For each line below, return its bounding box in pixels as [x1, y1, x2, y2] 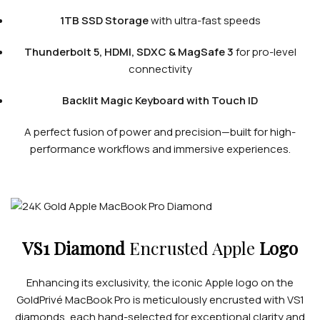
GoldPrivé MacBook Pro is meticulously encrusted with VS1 [16, 291, 304, 307]
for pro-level [233, 44, 296, 59]
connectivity [128, 61, 192, 76]
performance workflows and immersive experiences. [29, 141, 291, 156]
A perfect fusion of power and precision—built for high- [24, 124, 296, 139]
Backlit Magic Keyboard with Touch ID [62, 93, 258, 108]
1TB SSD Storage [59, 13, 149, 28]
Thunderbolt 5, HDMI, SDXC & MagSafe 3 [24, 44, 234, 59]
